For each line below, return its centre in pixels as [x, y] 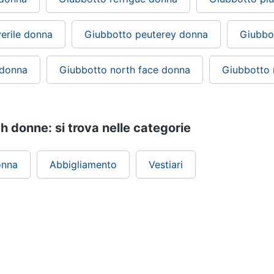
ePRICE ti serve [137, 239]
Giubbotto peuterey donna [146, 35]
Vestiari [166, 165]
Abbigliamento [83, 165]
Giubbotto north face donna [125, 70]
